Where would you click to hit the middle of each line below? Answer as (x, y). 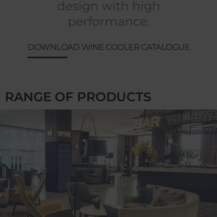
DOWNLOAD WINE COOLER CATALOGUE (108, 47)
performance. (108, 21)
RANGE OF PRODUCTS (78, 97)
